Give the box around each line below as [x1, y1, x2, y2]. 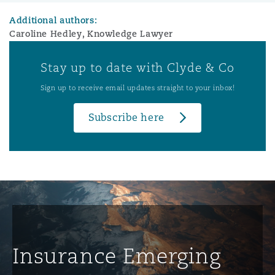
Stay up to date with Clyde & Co [41, 60, 234, 75]
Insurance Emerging [12, 242, 221, 269]
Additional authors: [9, 14, 98, 26]
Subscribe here [88, 110, 165, 124]
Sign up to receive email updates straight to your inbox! [41, 83, 234, 92]
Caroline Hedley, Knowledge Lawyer [9, 28, 174, 39]
